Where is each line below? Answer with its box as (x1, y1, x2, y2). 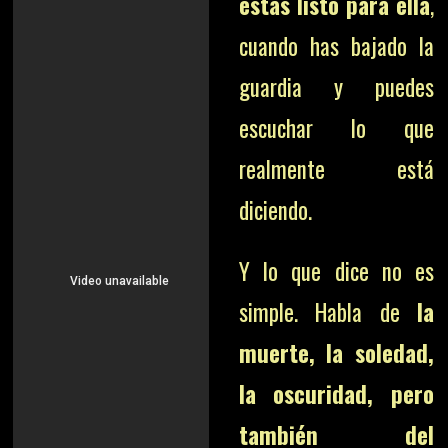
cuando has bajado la (238, 29, 434, 63)
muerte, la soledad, (238, 336, 434, 370)
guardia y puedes (238, 70, 434, 104)
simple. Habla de (238, 295, 417, 329)
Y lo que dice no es (238, 254, 434, 288)
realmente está (238, 152, 434, 186)
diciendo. (238, 193, 312, 227)
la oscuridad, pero (238, 377, 434, 411)
